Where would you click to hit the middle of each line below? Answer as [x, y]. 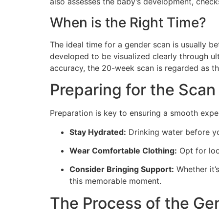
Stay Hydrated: [98, 132]
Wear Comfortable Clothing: [123, 150]
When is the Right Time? [128, 22]
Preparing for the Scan [133, 90]
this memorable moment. [115, 181]
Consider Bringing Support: [122, 169]
